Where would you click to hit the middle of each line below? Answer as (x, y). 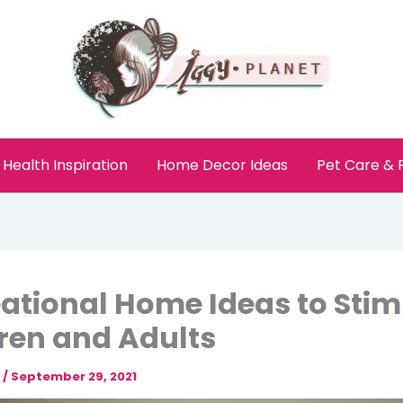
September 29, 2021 (74, 376)
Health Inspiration (65, 165)
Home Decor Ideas (222, 165)
